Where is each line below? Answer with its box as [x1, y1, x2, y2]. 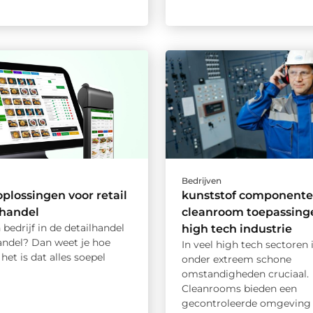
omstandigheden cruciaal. [181, 267, 309, 280]
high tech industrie [181, 221, 292, 235]
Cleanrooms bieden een [181, 282, 297, 295]
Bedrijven [181, 175, 221, 186]
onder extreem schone [181, 252, 291, 265]
